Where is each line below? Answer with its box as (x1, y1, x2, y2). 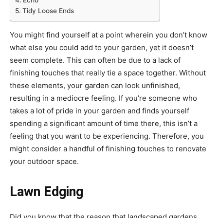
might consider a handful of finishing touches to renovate (10, 144, 206, 154)
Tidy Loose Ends (22, 7, 74, 15)
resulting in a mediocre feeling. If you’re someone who (10, 93, 197, 103)
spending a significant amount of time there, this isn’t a (10, 119, 198, 128)
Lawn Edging (10, 184, 83, 200)
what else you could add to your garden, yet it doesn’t (10, 43, 194, 53)
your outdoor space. (10, 157, 81, 166)
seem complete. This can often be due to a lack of (10, 55, 181, 65)
